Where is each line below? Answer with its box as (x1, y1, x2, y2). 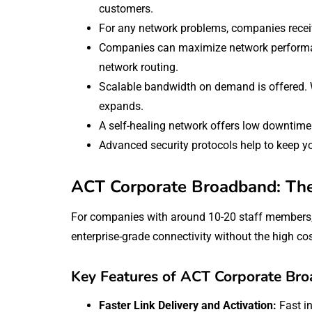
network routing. (99, 60, 178, 74)
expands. (99, 99, 143, 113)
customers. (99, 1, 153, 15)
